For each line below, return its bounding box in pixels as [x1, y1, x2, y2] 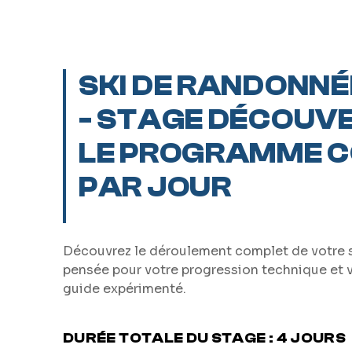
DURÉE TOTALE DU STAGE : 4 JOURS [63, 330, 346, 346]
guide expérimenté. [63, 280, 186, 297]
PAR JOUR [79, 171, 232, 203]
